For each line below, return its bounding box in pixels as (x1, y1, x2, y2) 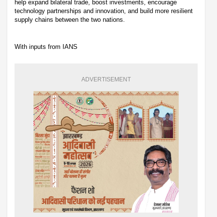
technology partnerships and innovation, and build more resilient (15, 7, 193, 15)
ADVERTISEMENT (81, 76, 131, 83)
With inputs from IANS (15, 43, 79, 51)
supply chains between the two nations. (15, 16, 125, 24)
